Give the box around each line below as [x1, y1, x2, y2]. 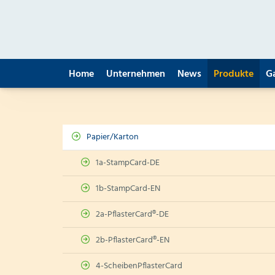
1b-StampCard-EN [96, 182, 160, 196]
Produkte [214, 66, 254, 82]
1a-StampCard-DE [96, 156, 160, 170]
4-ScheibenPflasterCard [96, 259, 182, 273]
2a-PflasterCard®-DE [96, 207, 169, 222]
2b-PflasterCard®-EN [96, 233, 169, 247]
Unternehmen [106, 66, 165, 82]
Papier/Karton [87, 130, 139, 144]
